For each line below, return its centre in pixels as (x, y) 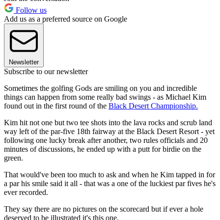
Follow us (30, 10)
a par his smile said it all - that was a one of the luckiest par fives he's (110, 184)
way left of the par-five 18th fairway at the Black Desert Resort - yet (109, 132)
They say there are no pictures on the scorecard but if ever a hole (104, 209)
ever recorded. (26, 192)
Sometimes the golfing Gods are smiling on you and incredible (100, 88)
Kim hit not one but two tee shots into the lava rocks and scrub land (108, 123)
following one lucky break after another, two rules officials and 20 (106, 140)
